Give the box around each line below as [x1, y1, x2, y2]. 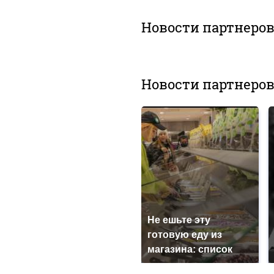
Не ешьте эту [147, 215, 210, 226]
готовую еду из [147, 229, 222, 240]
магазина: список [147, 244, 232, 255]
